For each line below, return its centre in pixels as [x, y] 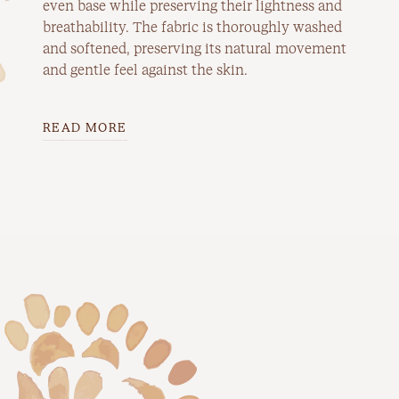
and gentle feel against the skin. [145, 70]
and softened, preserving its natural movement [195, 49]
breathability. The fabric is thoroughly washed [192, 27]
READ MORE [85, 128]
